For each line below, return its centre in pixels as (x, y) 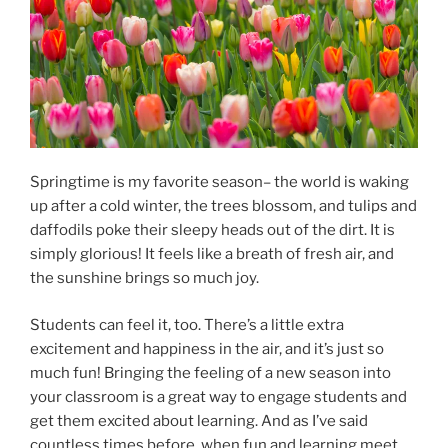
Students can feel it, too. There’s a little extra (187, 324)
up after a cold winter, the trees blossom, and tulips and (223, 206)
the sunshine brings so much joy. (144, 278)
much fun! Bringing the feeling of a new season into (210, 372)
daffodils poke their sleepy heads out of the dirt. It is (212, 230)
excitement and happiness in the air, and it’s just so (207, 348)
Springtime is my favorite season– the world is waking (219, 182)
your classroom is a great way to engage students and (218, 396)
